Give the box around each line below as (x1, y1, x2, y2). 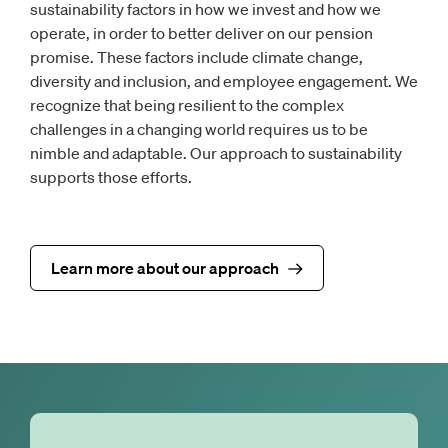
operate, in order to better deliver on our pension (30, 23, 373, 44)
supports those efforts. (30, 167, 192, 188)
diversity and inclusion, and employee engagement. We (30, 71, 418, 92)
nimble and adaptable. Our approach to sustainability (30, 143, 402, 164)
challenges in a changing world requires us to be (30, 119, 368, 140)
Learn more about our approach (51, 258, 279, 279)
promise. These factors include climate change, (30, 47, 363, 68)
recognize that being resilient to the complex (30, 95, 344, 116)
